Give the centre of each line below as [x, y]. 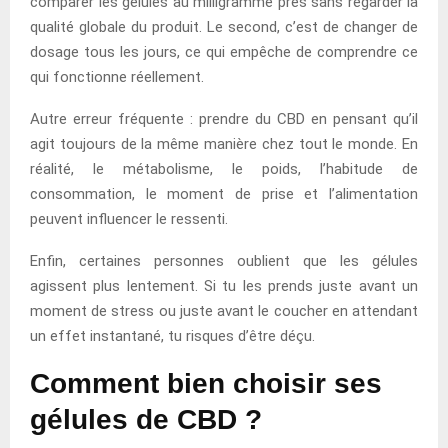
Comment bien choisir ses [206, 383]
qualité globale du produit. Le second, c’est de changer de [224, 26]
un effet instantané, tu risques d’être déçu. [172, 335]
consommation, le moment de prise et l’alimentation [224, 193]
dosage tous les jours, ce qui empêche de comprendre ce [224, 51]
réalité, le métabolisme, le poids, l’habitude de [224, 168]
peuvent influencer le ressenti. [129, 218]
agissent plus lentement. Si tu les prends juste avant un [224, 285]
